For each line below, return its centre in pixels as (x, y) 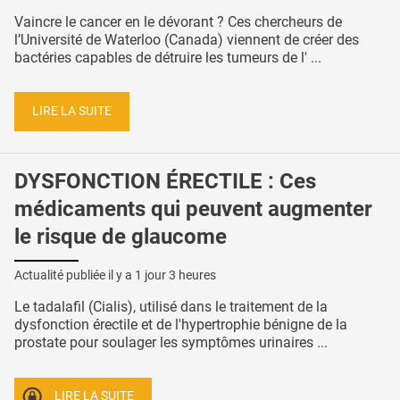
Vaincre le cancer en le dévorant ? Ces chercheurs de (178, 21)
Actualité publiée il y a (75, 275)
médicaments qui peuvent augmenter (193, 208)
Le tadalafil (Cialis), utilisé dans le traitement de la (171, 306)
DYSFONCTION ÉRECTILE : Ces (165, 181)
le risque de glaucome (121, 236)
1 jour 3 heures (175, 275)
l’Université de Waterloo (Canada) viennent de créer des (187, 39)
